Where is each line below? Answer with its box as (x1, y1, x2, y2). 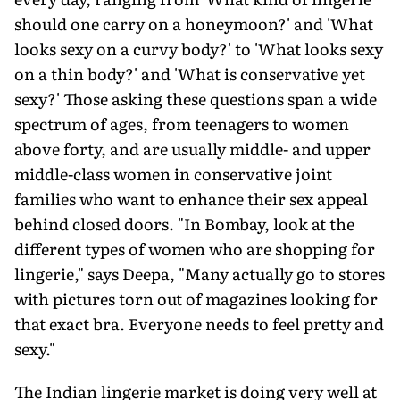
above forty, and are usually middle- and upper (14, 136, 371, 161)
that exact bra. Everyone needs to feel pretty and (14, 311, 384, 336)
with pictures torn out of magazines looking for (14, 286, 378, 311)
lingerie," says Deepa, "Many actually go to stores (14, 261, 385, 286)
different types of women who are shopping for (14, 236, 375, 261)
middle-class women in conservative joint (14, 161, 332, 186)
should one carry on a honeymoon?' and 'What (14, 11, 373, 36)
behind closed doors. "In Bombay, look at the (14, 211, 354, 236)
